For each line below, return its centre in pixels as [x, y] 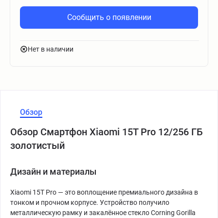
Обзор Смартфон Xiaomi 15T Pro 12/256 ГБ [107, 132]
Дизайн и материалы [53, 172]
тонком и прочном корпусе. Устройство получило [90, 202]
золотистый [37, 145]
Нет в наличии [51, 49]
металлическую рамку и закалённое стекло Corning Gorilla [103, 213]
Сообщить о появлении [109, 17]
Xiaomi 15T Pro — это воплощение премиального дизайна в [104, 192]
